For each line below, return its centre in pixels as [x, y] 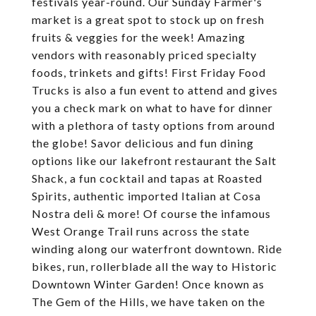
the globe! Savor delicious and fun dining [143, 143]
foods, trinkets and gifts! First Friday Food [149, 72]
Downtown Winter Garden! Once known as [148, 284]
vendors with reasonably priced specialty [144, 55]
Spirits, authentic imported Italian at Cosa [146, 196]
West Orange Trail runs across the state [141, 231]
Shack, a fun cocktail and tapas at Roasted [147, 178]
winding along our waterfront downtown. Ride [157, 249]
